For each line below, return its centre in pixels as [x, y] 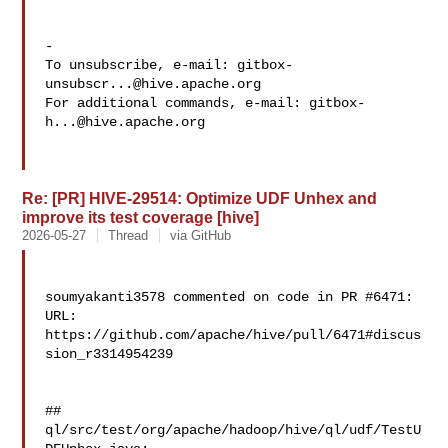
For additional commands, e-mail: [177, 103]
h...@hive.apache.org [125, 122]
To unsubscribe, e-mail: [141, 65]
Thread [128, 235]
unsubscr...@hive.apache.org [153, 84]
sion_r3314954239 [109, 354]
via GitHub [201, 235]
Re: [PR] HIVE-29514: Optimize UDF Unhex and [200, 198]
